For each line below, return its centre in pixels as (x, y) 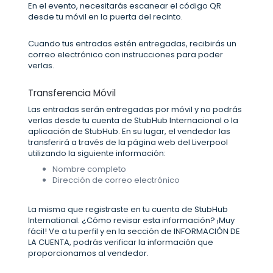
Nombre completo (90, 169)
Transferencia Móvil (72, 93)
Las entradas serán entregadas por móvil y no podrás (135, 110)
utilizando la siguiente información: (97, 154)
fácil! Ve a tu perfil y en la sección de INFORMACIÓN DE (134, 232)
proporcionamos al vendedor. (88, 253)
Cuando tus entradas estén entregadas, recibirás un (132, 44)
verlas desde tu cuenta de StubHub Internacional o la (133, 121)
